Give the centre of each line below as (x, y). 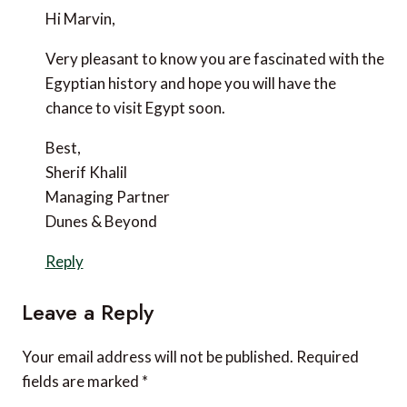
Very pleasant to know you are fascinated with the (191, 101)
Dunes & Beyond (78, 263)
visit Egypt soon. (78, 150)
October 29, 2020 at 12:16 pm (169, 12)
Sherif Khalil (63, 214)
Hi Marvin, (57, 61)
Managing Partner (84, 239)
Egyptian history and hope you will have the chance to (201, 125)
